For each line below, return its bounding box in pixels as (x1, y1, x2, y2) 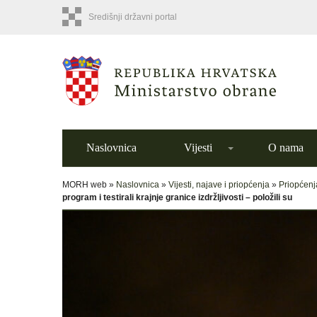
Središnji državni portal (88, 11, 177, 22)
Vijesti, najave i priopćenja (168, 180, 270, 190)
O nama (268, 142, 304, 154)
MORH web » (62, 180, 116, 190)
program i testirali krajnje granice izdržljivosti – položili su (62, 192, 292, 202)
